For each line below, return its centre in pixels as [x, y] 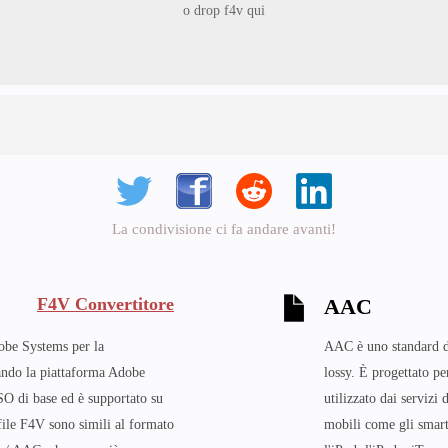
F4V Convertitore [105, 303]
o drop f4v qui [224, 10]
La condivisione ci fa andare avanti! [224, 229]
